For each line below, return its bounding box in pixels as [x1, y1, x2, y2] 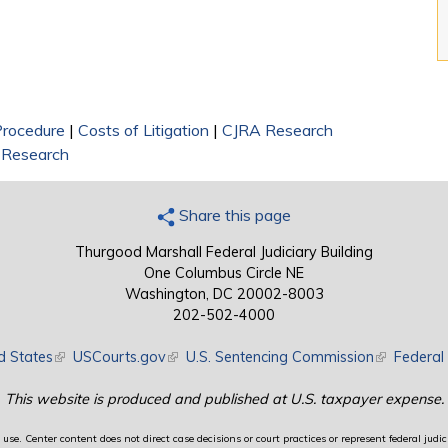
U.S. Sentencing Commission [185, 348, 374, 367]
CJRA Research [222, 120, 333, 141]
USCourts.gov [72, 348, 166, 367]
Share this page [175, 205, 291, 226]
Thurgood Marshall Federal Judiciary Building [75, 243, 373, 262]
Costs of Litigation [78, 120, 209, 141]
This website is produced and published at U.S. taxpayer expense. [4, 390, 444, 409]
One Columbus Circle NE [144, 264, 304, 283]
